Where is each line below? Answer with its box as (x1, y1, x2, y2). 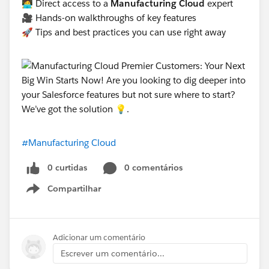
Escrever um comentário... (61, 247, 165, 259)
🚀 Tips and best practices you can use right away (22, 26, 228, 38)
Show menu (53, 189, 101, 201)
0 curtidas (47, 162, 87, 173)
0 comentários (124, 162, 183, 173)
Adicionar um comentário (53, 232, 145, 243)
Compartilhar (47, 183, 101, 194)
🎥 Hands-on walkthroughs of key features (22, 12, 199, 23)
